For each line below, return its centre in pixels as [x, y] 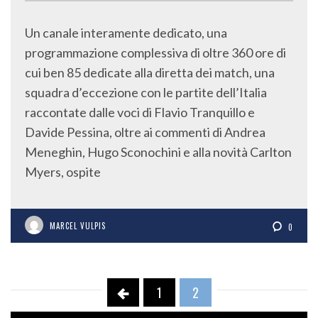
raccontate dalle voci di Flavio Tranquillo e [140, 113]
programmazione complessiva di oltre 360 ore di [155, 53]
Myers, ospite [63, 172]
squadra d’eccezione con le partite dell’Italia [146, 93]
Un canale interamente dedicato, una [126, 33]
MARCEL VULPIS [78, 226]
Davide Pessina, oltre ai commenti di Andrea [145, 132]
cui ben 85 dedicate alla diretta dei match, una [150, 73]
